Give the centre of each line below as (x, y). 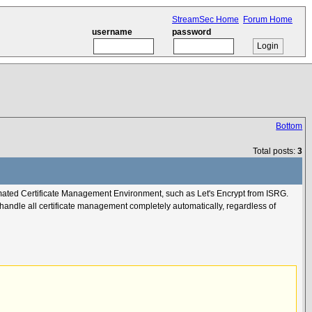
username (112, 32)
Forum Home (268, 19)
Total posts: (275, 151)
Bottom (289, 126)
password (192, 32)
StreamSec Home (205, 19)
